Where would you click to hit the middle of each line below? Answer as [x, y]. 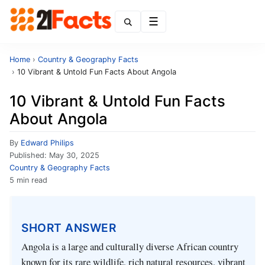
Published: [29, 155]
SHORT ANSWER [69, 227]
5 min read [28, 180]
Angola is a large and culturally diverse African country [130, 247]
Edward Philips [47, 143]
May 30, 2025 [74, 155]
